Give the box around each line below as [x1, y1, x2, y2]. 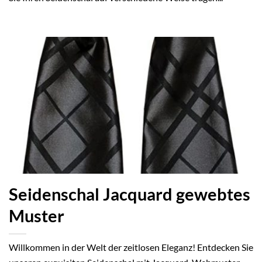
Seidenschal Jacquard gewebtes [9, 184, 250, 205]
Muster [9, 206, 64, 226]
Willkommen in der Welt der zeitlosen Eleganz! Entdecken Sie [9, 241, 253, 253]
